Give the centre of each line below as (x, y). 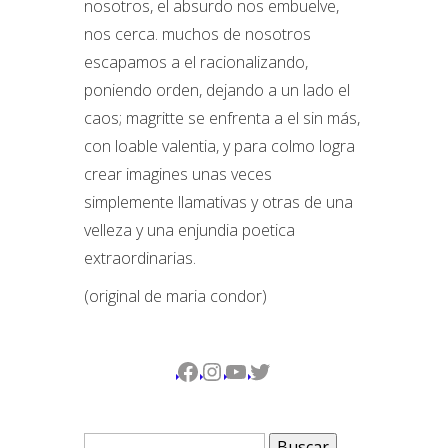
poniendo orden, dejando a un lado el (217, 90)
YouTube (271, 370)
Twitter (283, 370)
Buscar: (110, 432)
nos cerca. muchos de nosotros (197, 34)
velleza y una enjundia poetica (189, 230)
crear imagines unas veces (178, 174)
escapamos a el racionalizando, (196, 62)
